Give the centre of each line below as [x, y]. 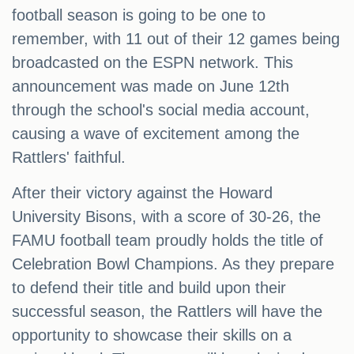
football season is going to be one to [139, 15]
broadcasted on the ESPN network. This [153, 63]
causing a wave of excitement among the [156, 134]
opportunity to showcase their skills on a [152, 335]
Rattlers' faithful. [69, 158]
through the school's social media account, [161, 110]
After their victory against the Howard [142, 193]
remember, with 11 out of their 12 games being [176, 39]
